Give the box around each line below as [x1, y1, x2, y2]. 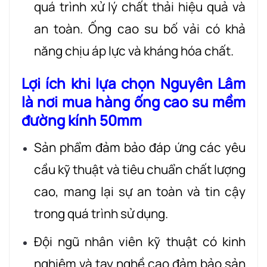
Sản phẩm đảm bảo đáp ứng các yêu [33, 139, 246, 156]
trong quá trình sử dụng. [33, 205, 168, 222]
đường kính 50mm [21, 110, 142, 131]
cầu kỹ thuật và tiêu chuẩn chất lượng [33, 161, 246, 178]
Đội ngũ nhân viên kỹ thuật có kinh [33, 233, 246, 250]
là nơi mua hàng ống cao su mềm [21, 92, 246, 112]
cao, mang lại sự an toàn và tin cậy [33, 183, 246, 200]
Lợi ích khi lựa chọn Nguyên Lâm [21, 73, 246, 94]
